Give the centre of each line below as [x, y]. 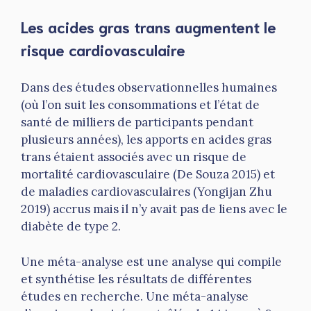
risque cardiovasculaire [103, 49]
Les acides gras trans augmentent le [149, 26]
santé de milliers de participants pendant [137, 123]
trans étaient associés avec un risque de [134, 157]
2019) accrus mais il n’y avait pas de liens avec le [154, 209]
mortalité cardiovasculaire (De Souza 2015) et [148, 175]
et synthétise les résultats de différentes [136, 279]
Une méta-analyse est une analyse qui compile [151, 261]
